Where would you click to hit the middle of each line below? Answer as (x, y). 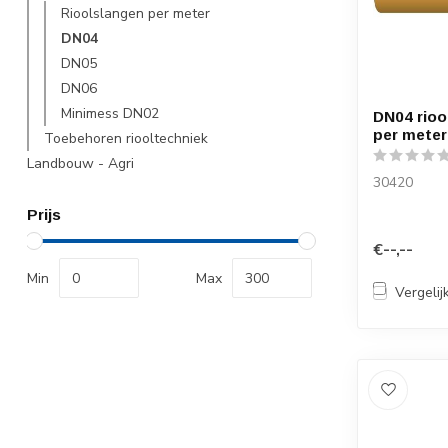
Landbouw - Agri (80, 163)
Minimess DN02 (110, 113)
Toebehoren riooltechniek (126, 138)
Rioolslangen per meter (135, 13)
